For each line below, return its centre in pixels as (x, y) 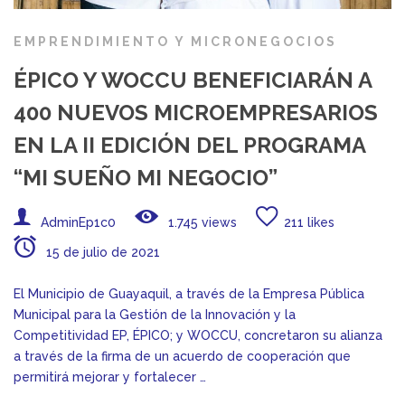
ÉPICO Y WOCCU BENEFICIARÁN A (193, 80)
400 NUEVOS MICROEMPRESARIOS (196, 113)
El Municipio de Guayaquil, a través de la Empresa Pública (189, 294)
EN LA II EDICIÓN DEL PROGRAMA (189, 146)
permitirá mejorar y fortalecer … (110, 377)
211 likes (309, 223)
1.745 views (201, 223)
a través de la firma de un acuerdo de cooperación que (182, 357)
